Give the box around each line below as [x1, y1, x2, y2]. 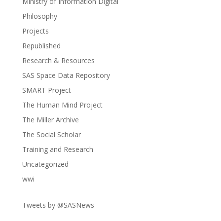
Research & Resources [22, 56, 95, 65]
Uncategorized [22, 159, 69, 169]
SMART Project [22, 85, 71, 95]
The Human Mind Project [22, 100, 103, 110]
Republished [22, 41, 61, 50]
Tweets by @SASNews [22, 200, 94, 210]
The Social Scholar [22, 130, 81, 139]
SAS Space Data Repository [22, 71, 110, 80]
